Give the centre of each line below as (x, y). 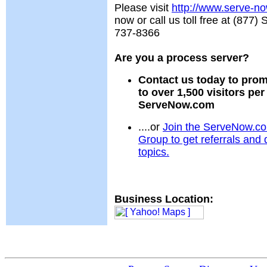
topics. (154, 152)
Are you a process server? (182, 58)
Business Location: (164, 199)
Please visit (143, 8)
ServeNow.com (176, 105)
